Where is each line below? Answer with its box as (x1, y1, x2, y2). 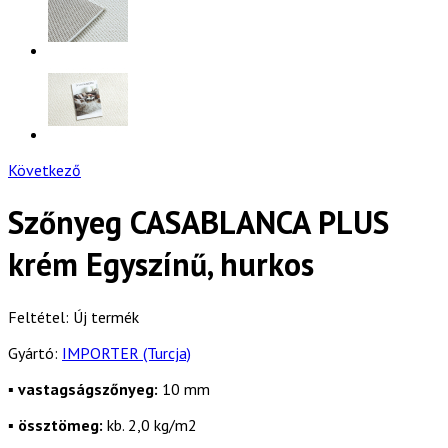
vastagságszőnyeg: (18, 378, 158, 399)
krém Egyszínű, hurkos (8, 243, 314, 286)
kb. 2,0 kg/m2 (103, 414, 197, 435)
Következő (8, 160, 81, 180)
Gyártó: (8, 342, 62, 363)
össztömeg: (18, 414, 103, 435)
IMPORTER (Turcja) (62, 342, 191, 363)
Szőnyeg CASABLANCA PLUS (8, 201, 389, 244)
